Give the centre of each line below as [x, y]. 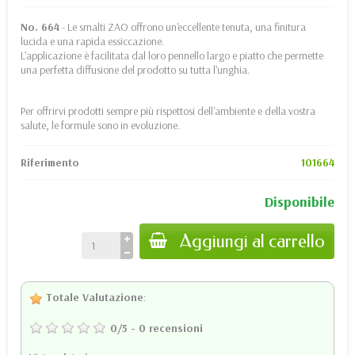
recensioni [176, 328]
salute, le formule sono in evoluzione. [100, 125]
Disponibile [300, 201]
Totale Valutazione [93, 297]
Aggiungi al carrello [252, 241]
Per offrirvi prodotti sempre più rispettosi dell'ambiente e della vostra [168, 111]
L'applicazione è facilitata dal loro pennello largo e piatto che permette [172, 55]
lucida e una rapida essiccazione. [92, 41]
